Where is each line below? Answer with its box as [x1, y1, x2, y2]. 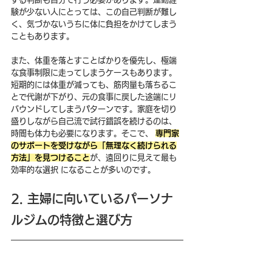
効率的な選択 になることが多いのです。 [11, 165, 155, 174]
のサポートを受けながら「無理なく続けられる [11, 141, 177, 149]
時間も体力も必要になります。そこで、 [11, 129, 155, 137]
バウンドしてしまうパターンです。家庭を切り [11, 104, 177, 113]
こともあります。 [11, 32, 74, 40]
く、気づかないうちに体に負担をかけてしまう [11, 19, 177, 28]
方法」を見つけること [11, 153, 90, 161]
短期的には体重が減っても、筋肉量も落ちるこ [11, 80, 177, 89]
